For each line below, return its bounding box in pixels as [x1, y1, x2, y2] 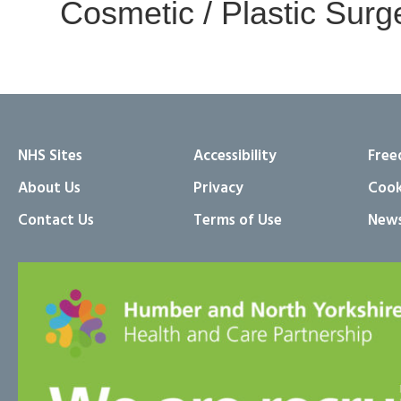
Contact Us [18, 208, 94, 233]
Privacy [192, 175, 243, 200]
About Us [18, 175, 81, 200]
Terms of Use [192, 208, 282, 233]
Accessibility [192, 143, 277, 168]
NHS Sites [18, 143, 82, 168]
